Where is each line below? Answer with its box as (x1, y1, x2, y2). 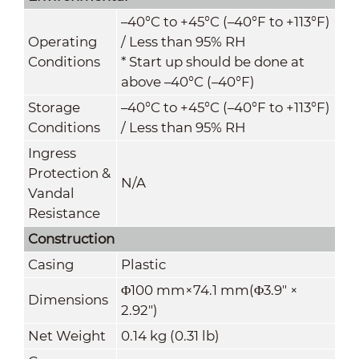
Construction (27, 230, 115, 247)
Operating (27, 33, 97, 50)
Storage (27, 99, 80, 115)
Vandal (27, 184, 75, 201)
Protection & (27, 164, 111, 181)
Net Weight (27, 327, 106, 344)
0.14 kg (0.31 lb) (120, 327, 220, 344)
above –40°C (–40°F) (120, 73, 255, 90)
